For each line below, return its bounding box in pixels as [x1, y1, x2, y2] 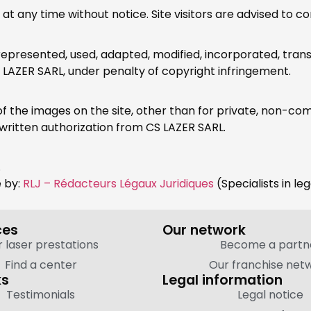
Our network [162, 220, 246, 239]
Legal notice [237, 286, 303, 303]
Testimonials [6, 286, 75, 303]
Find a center [4, 256, 77, 273]
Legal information [162, 270, 283, 289]
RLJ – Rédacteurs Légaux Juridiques [23, 176, 214, 192]
